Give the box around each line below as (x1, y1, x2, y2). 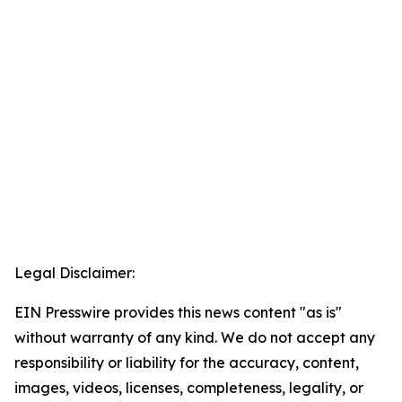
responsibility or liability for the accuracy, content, (14, 354, 359, 372)
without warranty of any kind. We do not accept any (14, 328, 375, 347)
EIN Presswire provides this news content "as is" (14, 303, 342, 322)
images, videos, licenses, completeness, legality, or (14, 379, 363, 398)
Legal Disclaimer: (14, 264, 135, 283)
